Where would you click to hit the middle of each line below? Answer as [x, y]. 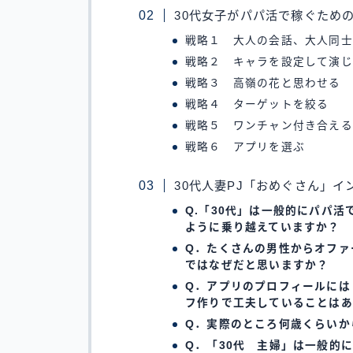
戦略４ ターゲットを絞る [257, 105]
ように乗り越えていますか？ [263, 228]
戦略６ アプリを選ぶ [245, 147]
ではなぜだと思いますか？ [257, 266]
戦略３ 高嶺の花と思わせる [263, 84]
